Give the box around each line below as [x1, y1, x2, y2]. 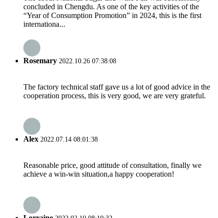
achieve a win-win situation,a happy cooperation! [23, 170, 174, 179]
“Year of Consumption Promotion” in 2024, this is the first [23, 11, 201, 20]
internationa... [23, 20, 65, 29]
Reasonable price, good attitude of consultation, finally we [23, 161, 201, 170]
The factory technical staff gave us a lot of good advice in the [23, 82, 210, 91]
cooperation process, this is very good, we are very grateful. [23, 91, 206, 100]
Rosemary [23, 56, 57, 65]
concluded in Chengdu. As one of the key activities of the [23, 2, 199, 11]
